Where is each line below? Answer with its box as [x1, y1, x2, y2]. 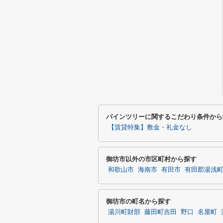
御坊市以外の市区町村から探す [106, 155, 197, 163]
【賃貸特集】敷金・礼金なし [108, 124, 192, 131]
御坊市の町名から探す [106, 198, 171, 205]
